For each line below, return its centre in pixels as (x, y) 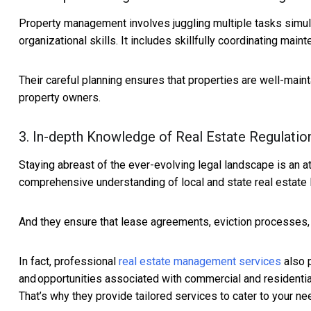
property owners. (60, 98)
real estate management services (200, 262)
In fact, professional (69, 262)
